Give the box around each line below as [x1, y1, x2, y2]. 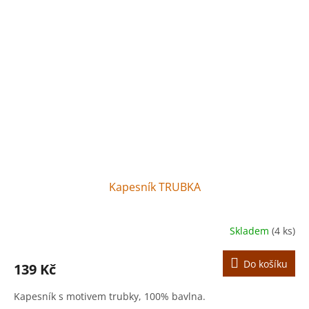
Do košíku [243, 257, 288, 271]
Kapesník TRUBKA [108, 179, 201, 195]
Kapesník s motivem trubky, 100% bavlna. [14, 290, 206, 303]
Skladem [230, 223, 272, 237]
